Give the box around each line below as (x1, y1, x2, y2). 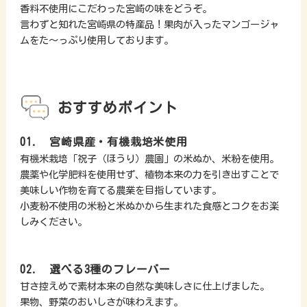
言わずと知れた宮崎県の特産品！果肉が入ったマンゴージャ (19, 19, 279, 30)
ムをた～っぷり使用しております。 (19, 35, 173, 46)
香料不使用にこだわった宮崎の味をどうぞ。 (19, 3, 212, 14)
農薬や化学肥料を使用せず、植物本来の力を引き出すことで (19, 169, 279, 180)
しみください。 (19, 217, 87, 228)
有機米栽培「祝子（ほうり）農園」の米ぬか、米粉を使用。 (19, 153, 279, 164)
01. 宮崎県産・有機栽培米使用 (19, 136, 188, 148)
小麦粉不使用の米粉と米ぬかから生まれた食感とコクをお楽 (19, 201, 279, 212)
